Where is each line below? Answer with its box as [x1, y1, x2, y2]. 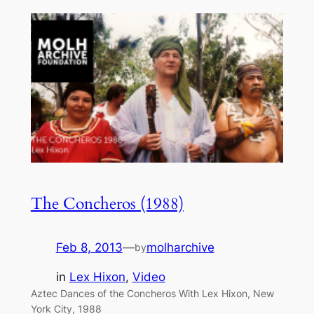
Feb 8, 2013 [55, 240, 123, 254]
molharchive [146, 240, 214, 254]
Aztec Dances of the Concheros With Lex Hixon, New [30, 287, 274, 300]
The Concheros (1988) [30, 192, 184, 214]
